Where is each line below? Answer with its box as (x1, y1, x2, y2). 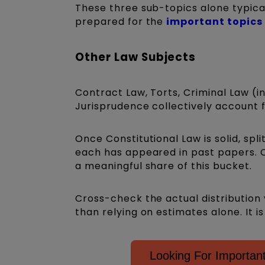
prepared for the (75, 15, 167, 29)
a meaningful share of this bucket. (75, 159, 255, 173)
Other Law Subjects (75, 49, 199, 66)
